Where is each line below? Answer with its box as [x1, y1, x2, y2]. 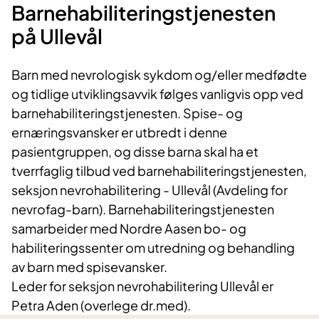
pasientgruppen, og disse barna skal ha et [11, 143, 258, 160]
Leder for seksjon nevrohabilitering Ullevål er [11, 278, 273, 295]
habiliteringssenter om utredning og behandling [11, 239, 295, 256]
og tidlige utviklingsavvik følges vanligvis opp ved [11, 85, 303, 103]
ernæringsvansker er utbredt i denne [11, 124, 227, 141]
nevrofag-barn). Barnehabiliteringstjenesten [11, 201, 274, 218]
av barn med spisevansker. [11, 258, 167, 276]
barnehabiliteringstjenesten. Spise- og [11, 105, 243, 122]
